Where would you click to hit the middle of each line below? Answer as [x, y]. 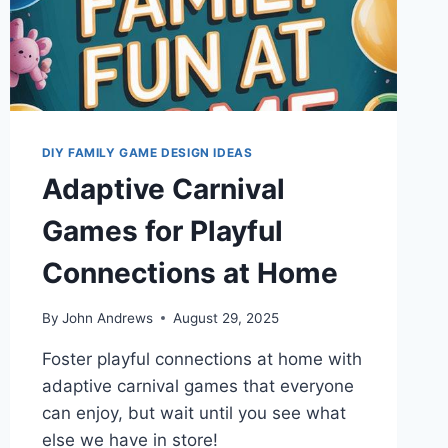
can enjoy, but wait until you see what [193, 412]
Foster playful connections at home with [201, 358]
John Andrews [107, 317]
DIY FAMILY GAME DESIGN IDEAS [147, 152]
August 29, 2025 [225, 317]
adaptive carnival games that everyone [197, 385]
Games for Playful [162, 230]
